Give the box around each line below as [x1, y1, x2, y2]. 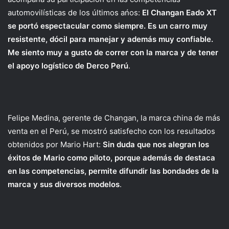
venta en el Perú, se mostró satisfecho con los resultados [8, 126, 215, 136]
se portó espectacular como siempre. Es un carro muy [8, 21, 208, 31]
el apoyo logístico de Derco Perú [8, 61, 128, 71]
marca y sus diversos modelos [8, 179, 120, 189]
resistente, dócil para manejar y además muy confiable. [8, 34, 213, 44]
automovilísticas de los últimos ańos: [8, 8, 142, 17]
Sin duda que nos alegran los [103, 140, 209, 149]
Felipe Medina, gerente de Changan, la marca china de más [8, 113, 220, 123]
